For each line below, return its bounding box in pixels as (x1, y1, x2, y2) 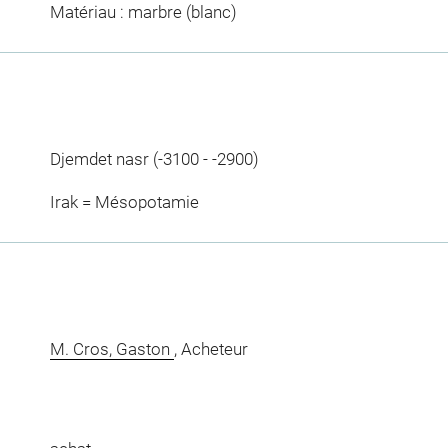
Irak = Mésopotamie (49, 192, 199, 213)
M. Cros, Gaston (49, 339, 174, 360)
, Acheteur (173, 339, 248, 360)
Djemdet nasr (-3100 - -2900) (49, 148, 259, 169)
